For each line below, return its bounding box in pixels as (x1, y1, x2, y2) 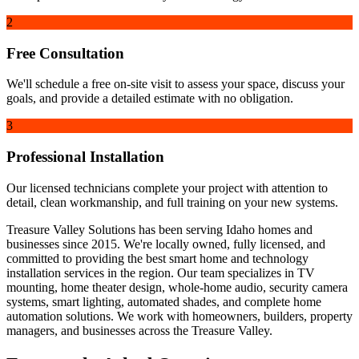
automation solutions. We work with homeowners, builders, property (6, 309, 353, 323)
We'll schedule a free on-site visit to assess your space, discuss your (6, 77, 345, 91)
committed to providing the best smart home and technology (6, 251, 309, 265)
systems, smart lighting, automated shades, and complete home (6, 294, 321, 309)
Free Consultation (6, 44, 124, 62)
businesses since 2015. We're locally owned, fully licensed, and (6, 236, 325, 251)
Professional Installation (6, 148, 164, 166)
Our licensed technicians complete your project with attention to (6, 180, 328, 195)
